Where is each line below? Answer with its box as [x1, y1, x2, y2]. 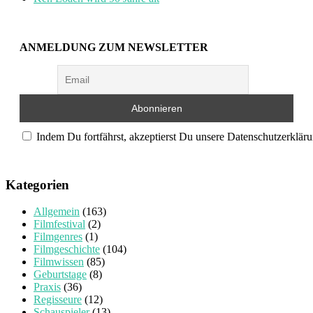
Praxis [34, 281, 61, 293]
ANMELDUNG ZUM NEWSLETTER [20, 41, 208, 54]
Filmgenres [34, 231, 82, 243]
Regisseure [34, 293, 82, 306]
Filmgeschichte [34, 243, 100, 256]
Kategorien [6, 177, 69, 192]
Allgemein [34, 205, 80, 218]
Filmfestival [34, 218, 85, 231]
